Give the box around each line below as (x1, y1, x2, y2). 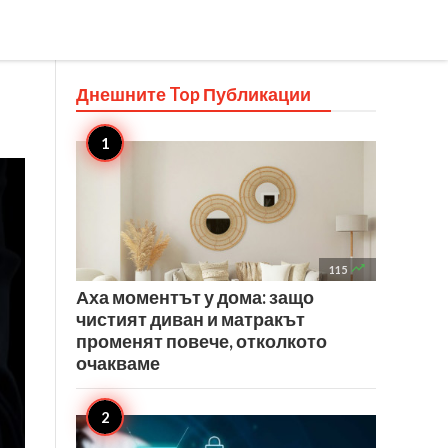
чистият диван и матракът (76, 308, 305, 330)
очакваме (76, 352, 160, 374)
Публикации (203, 83, 311, 105)
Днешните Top (76, 83, 203, 105)
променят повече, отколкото (76, 330, 327, 352)
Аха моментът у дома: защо (76, 286, 314, 308)
